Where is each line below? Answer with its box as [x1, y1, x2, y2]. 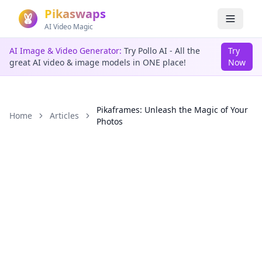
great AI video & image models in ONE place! [9, 57, 186, 68]
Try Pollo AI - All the [122, 45, 200, 56]
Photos [96, 116, 123, 127]
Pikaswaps [44, 6, 106, 22]
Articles [49, 110, 79, 121]
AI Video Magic [44, 22, 93, 32]
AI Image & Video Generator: [9, 45, 122, 56]
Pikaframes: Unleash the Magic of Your [96, 104, 248, 115]
